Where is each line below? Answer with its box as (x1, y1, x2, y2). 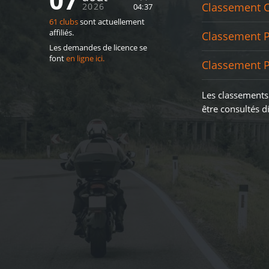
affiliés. (49, 28, 74, 38)
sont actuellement (77, 17, 145, 27)
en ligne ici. (65, 53, 104, 64)
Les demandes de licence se (49, 43, 147, 53)
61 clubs (49, 17, 78, 27)
